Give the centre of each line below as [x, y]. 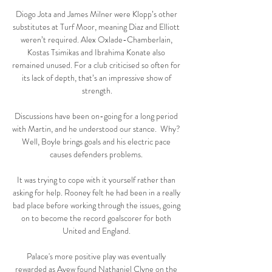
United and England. [97, 231]
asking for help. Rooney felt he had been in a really [96, 193]
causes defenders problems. [97, 155]
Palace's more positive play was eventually [96, 257]
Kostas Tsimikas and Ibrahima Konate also [96, 53]
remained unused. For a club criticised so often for [96, 65]
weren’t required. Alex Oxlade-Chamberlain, [96, 40]
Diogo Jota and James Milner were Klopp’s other [96, 14]
